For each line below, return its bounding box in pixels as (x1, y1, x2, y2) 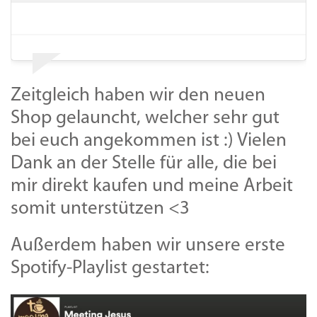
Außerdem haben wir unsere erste (11, 236, 285, 255)
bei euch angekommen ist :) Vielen (11, 131, 287, 151)
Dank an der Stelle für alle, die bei (11, 154, 277, 173)
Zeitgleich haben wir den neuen (11, 86, 265, 105)
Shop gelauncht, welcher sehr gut (11, 108, 279, 128)
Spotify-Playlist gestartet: (11, 258, 209, 278)
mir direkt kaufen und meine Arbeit (11, 176, 293, 196)
